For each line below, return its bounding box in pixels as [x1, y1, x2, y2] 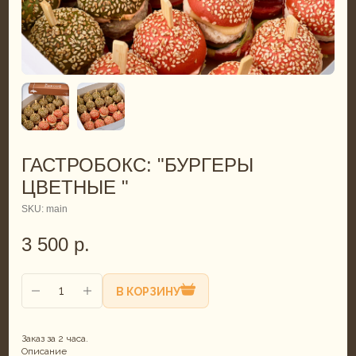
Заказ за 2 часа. [21, 332, 88, 344]
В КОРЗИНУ [115, 284, 180, 298]
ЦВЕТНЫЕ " [21, 176, 129, 198]
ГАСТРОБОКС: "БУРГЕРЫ [21, 153, 253, 176]
